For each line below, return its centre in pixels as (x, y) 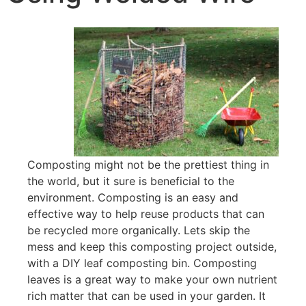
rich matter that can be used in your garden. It (147, 296)
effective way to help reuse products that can (146, 214)
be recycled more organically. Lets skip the (139, 231)
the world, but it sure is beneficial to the (131, 181)
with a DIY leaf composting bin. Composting (142, 263)
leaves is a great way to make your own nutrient (152, 280)
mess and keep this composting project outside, (152, 247)
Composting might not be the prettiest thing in (148, 165)
